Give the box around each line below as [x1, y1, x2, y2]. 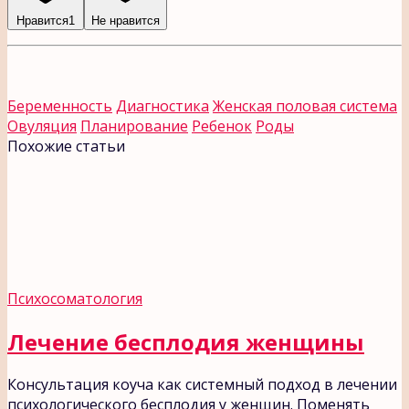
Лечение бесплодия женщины [7, 326, 364, 357]
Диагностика [116, 95, 209, 116]
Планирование [80, 115, 188, 136]
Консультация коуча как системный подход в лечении [7, 374, 397, 395]
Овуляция [7, 115, 77, 136]
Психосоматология [7, 288, 142, 309]
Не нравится [91, 13, 160, 27]
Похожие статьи [7, 135, 125, 156]
